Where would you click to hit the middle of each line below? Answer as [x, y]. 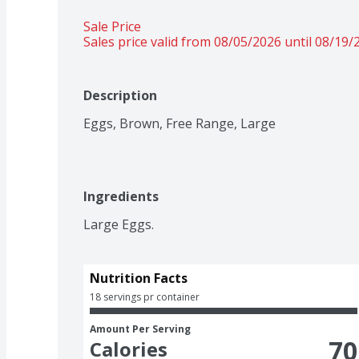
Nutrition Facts [139, 278]
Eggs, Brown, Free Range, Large [179, 123]
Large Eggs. [119, 224]
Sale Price [112, 26]
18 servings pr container [145, 296]
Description [120, 95]
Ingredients [121, 196]
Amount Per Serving [140, 329]
